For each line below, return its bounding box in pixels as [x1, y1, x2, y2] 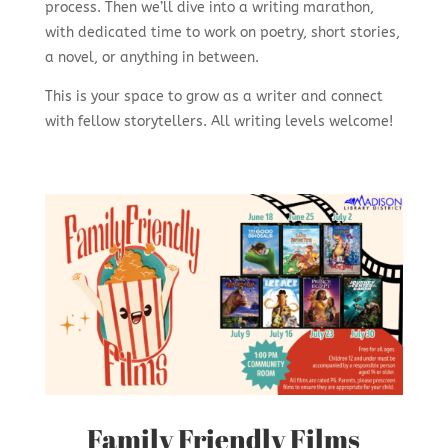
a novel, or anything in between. [44, 48, 259, 66]
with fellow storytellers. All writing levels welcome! [44, 112, 393, 130]
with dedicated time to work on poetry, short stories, [44, 23, 400, 41]
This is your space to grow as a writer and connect [44, 87, 383, 105]
